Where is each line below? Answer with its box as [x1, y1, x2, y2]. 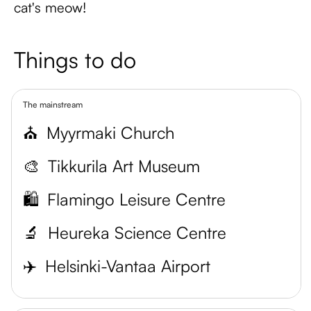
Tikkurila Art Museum [48, 155, 200, 176]
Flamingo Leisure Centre [47, 189, 226, 210]
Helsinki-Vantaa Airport [45, 255, 210, 276]
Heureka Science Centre [48, 222, 226, 243]
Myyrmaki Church [47, 122, 174, 143]
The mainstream [23, 99, 83, 110]
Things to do [14, 46, 136, 74]
